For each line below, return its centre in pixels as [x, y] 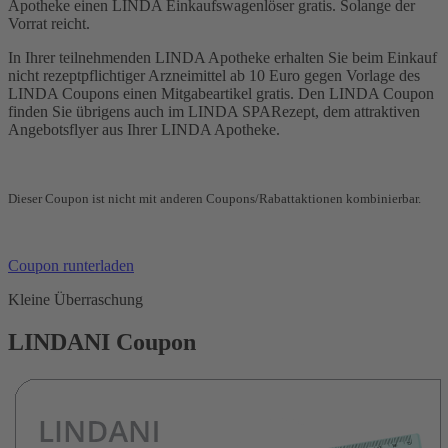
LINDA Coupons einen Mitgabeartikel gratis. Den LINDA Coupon [221, 93]
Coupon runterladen [71, 265]
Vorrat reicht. [49, 23]
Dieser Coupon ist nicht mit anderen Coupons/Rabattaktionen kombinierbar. [214, 198]
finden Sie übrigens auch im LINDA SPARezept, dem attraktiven [214, 111]
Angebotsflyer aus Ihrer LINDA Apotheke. [144, 129]
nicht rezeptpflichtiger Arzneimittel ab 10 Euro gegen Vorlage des [214, 75]
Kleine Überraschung [75, 299]
